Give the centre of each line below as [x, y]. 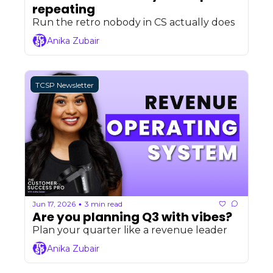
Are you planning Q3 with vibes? [132, 217]
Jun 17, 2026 [54, 204]
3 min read [104, 204]
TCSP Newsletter [65, 85]
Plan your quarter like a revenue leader [130, 230]
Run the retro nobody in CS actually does [133, 23]
